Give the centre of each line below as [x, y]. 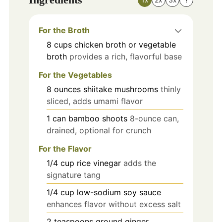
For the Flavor [65, 149]
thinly [170, 89]
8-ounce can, [154, 119]
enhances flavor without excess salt [113, 204]
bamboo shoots [98, 119]
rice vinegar [99, 163]
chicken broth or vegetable [125, 45]
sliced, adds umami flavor [94, 101]
